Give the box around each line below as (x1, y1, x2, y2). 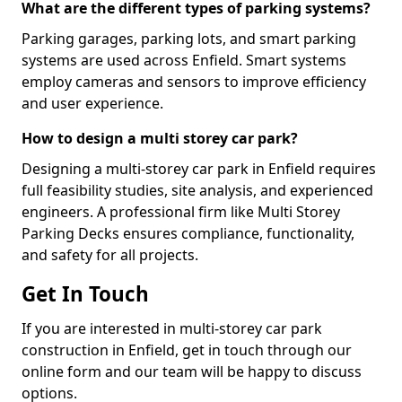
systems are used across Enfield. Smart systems (22, 50, 346, 70)
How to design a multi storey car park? (22, 128, 298, 148)
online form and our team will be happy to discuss (22, 362, 362, 381)
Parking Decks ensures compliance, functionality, (22, 223, 354, 243)
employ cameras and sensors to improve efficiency (22, 72, 366, 92)
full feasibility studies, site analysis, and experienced (22, 180, 373, 200)
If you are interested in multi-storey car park (22, 319, 322, 338)
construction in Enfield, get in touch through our (22, 340, 352, 360)
